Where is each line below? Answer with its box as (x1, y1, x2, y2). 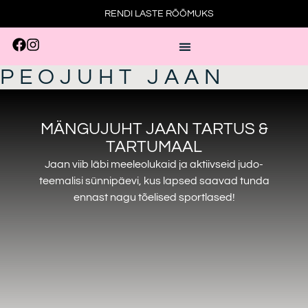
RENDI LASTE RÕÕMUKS (104, 8, 214, 19)
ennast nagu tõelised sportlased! (73, 191, 235, 203)
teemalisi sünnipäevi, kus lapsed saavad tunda (38, 175, 269, 186)
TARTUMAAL (106, 137, 202, 155)
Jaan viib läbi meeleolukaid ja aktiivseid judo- (45, 158, 263, 170)
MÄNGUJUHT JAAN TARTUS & (40, 120, 268, 137)
